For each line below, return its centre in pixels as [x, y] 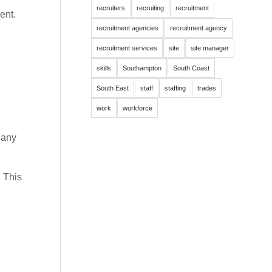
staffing [175, 88]
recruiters [111, 8]
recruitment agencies [128, 28]
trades [207, 88]
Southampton [142, 68]
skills [104, 68]
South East [113, 88]
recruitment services [127, 48]
